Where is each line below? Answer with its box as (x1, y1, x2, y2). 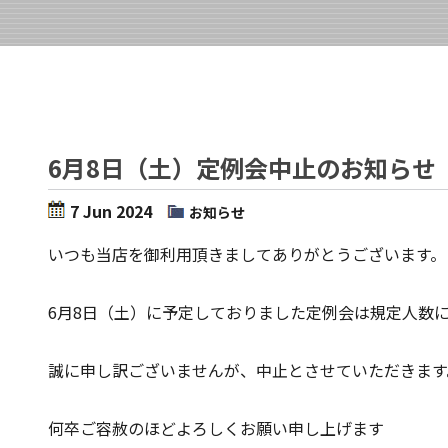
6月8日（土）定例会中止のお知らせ (48, 150, 436, 185)
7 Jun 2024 (70, 199, 152, 223)
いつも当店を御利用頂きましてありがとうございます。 (48, 242, 446, 266)
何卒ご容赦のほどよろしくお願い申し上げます (48, 416, 384, 440)
